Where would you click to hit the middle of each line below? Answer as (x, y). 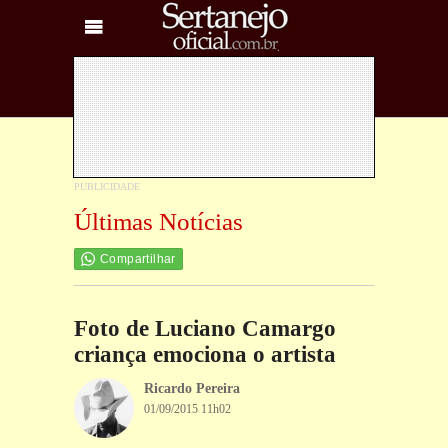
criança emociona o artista (205, 355)
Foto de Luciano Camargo (205, 329)
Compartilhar (138, 259)
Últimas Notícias (158, 221)
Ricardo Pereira (192, 389)
